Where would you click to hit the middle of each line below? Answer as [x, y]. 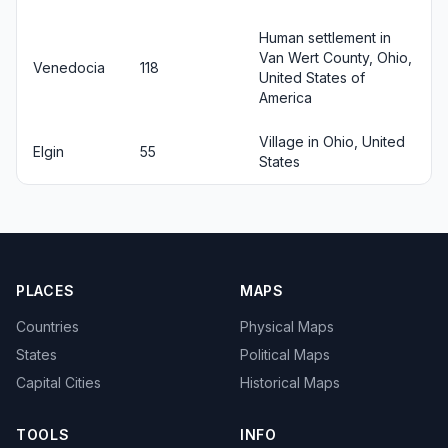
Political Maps [285, 354]
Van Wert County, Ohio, [335, 57]
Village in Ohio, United [332, 141]
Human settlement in [325, 37]
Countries [47, 326]
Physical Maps [287, 326]
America [285, 97]
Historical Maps [290, 382]
